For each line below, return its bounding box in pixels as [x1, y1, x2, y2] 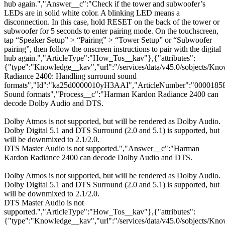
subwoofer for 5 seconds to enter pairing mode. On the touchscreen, [4, 27, 218, 36]
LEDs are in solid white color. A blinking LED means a [4, 9, 180, 18]
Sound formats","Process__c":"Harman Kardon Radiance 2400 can [4, 90, 218, 99]
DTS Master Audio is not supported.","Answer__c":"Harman [4, 144, 199, 153]
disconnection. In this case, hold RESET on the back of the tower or [4, 18, 219, 27]
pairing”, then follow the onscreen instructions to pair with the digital [4, 45, 221, 54]
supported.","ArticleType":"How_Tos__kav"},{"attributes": [4, 207, 195, 216]
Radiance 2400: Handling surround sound [4, 72, 137, 81]
